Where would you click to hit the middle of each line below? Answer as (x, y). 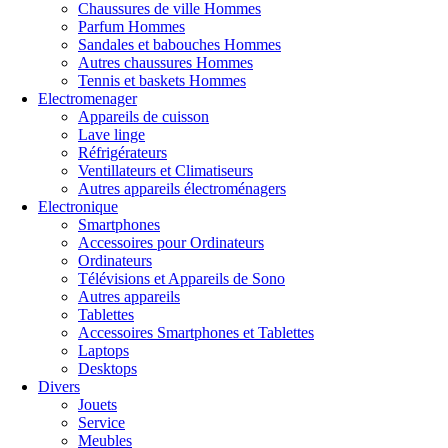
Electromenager (87, 98)
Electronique (78, 206)
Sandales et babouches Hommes (179, 44)
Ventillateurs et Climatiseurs (165, 170)
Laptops (103, 350)
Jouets (97, 404)
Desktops (107, 368)
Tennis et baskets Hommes (162, 80)
